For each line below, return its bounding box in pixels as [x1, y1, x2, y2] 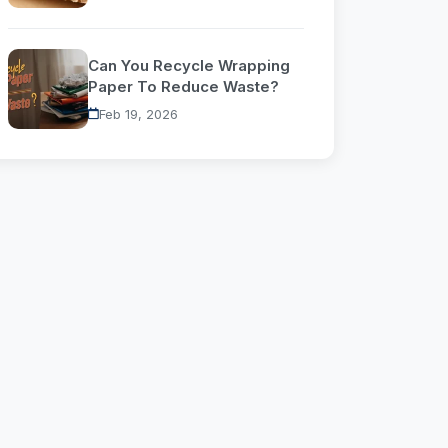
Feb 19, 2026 [99, 105, 178, 122]
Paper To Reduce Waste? [88, 76, 279, 96]
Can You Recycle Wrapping [88, 55, 290, 75]
